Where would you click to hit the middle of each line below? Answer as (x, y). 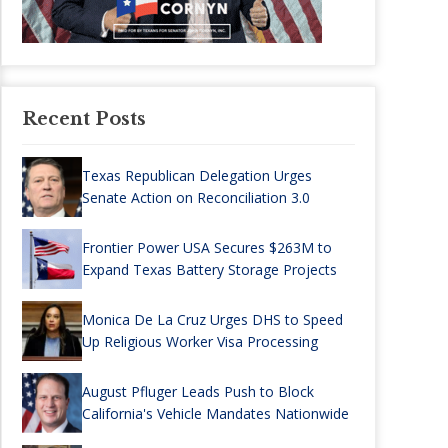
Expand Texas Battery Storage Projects (209, 269)
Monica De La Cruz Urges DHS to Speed (212, 319)
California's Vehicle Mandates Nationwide (215, 413)
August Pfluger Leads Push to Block (198, 391)
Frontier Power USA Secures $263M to (207, 247)
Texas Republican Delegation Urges (197, 175)
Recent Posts (84, 119)
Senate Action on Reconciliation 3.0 (196, 197)
